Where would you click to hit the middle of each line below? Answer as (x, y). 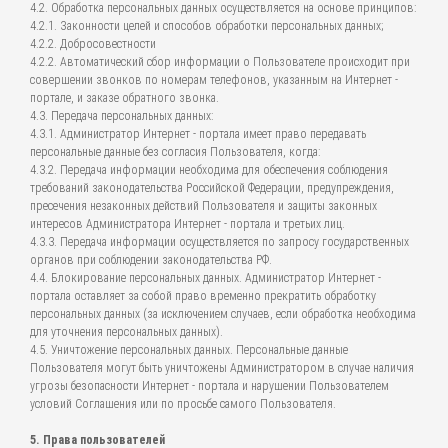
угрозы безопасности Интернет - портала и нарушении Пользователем (209, 386)
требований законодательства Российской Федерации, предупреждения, (212, 188)
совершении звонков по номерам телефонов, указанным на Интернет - (214, 80)
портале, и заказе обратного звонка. (124, 98)
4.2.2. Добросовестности (93, 44)
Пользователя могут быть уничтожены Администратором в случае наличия (222, 368)
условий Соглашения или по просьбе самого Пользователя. (183, 404)
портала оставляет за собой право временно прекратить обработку (203, 296)
